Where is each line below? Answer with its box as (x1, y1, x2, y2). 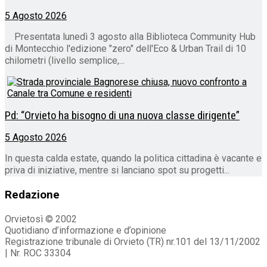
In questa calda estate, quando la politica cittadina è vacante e (5, 153, 262, 164)
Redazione (5, 188, 60, 202)
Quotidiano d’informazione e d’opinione (5, 224, 166, 236)
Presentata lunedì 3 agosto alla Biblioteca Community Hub (5, 30, 256, 42)
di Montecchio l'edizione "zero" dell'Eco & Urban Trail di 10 (5, 42, 246, 54)
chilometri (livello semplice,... (5, 54, 125, 66)
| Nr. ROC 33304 (5, 247, 71, 259)
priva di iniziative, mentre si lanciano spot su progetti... (5, 164, 229, 176)
